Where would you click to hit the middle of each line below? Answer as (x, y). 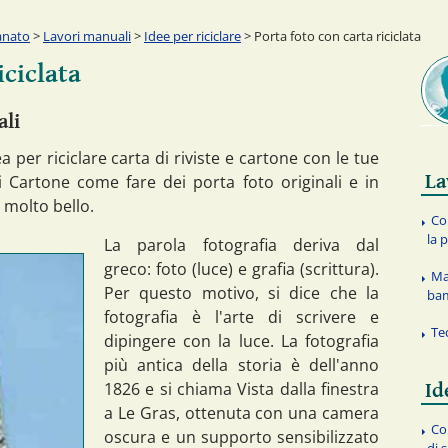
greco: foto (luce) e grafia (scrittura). (241, 268)
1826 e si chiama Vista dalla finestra (241, 388)
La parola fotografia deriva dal (241, 244)
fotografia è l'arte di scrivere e (241, 316)
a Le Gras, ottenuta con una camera (241, 412)
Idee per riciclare (192, 35)
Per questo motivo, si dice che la (241, 292)
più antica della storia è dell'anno (241, 364)
